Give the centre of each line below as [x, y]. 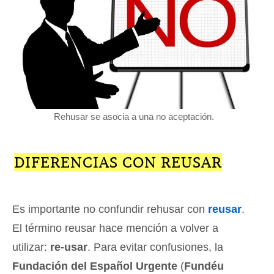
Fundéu [204, 266]
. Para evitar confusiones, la [155, 247]
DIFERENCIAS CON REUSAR [118, 162]
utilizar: [31, 247]
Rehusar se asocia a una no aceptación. [134, 117]
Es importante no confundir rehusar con [110, 209]
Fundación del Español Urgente [95, 266]
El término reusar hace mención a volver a [115, 228]
